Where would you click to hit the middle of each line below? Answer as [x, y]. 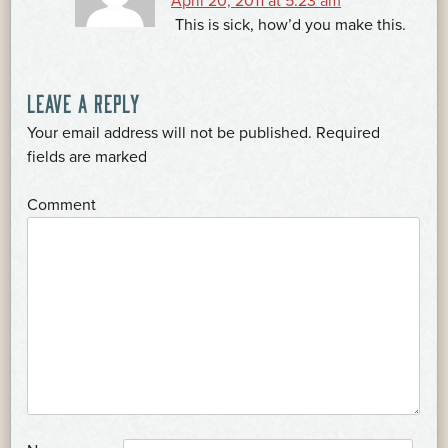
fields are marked [87, 156]
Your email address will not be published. [169, 132]
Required [348, 132]
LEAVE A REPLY [83, 102]
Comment [61, 204]
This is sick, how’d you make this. [290, 24]
